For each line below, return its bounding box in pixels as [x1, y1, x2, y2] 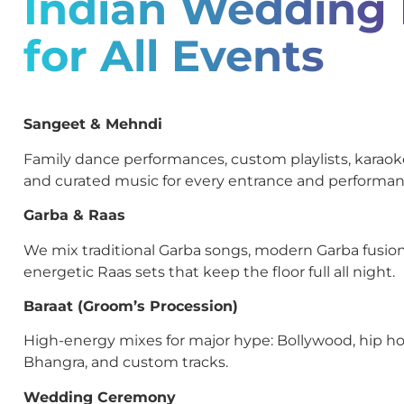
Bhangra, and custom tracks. [23, 353, 228, 372]
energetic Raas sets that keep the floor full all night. [23, 262, 395, 280]
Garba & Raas [23, 207, 125, 225]
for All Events [23, 29, 324, 82]
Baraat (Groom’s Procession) [23, 297, 238, 315]
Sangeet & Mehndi [23, 115, 162, 133]
